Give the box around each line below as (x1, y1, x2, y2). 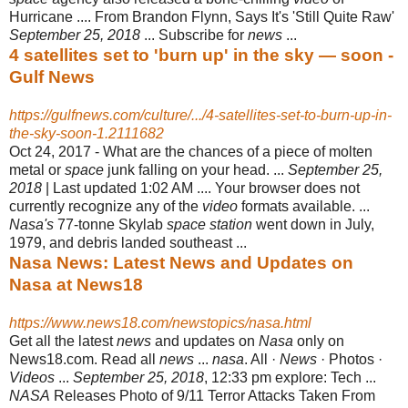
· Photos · (317, 351, 382, 367)
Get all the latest (9, 332, 117, 349)
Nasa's (9, 216, 54, 232)
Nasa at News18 (9, 274, 143, 294)
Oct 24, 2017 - (9, 143, 103, 159)
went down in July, (252, 216, 374, 232)
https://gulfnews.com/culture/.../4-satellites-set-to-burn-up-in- (9, 107, 392, 123)
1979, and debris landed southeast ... (9, 234, 247, 250)
